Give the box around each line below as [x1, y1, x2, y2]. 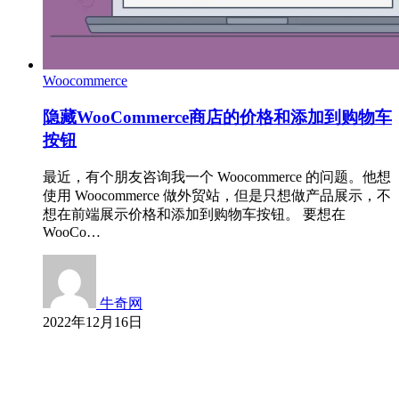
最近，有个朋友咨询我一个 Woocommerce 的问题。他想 [43, 169, 391, 185]
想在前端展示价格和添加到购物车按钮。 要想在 [43, 207, 346, 223]
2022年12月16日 [43, 314, 142, 330]
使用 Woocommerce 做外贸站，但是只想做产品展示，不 [43, 188, 391, 204]
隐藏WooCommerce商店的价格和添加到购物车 [43, 107, 392, 126]
